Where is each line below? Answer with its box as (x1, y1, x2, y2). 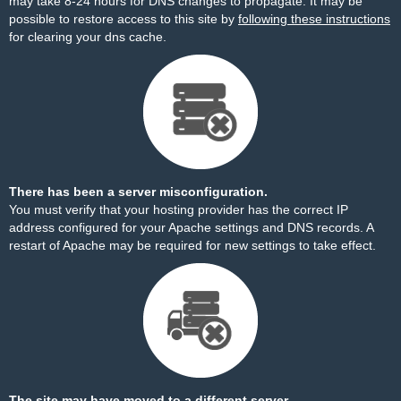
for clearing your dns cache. (9, 30, 166, 44)
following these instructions (238, 12, 390, 26)
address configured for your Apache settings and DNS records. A (9, 220, 373, 235)
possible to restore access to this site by (9, 12, 238, 26)
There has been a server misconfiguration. (9, 184, 268, 199)
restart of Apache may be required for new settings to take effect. (9, 238, 376, 252)
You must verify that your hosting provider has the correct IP (9, 202, 348, 217)
